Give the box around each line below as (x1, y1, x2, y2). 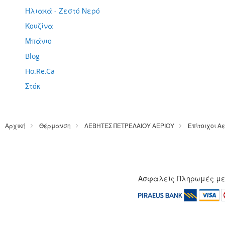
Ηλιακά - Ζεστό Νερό (25, 6, 100, 16)
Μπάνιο (25, 36, 52, 46)
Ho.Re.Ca (25, 66, 55, 76)
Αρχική (5, 122, 26, 130)
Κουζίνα (25, 21, 53, 31)
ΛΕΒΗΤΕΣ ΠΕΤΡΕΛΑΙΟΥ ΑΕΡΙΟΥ (84, 122, 174, 130)
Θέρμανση (39, 122, 71, 130)
